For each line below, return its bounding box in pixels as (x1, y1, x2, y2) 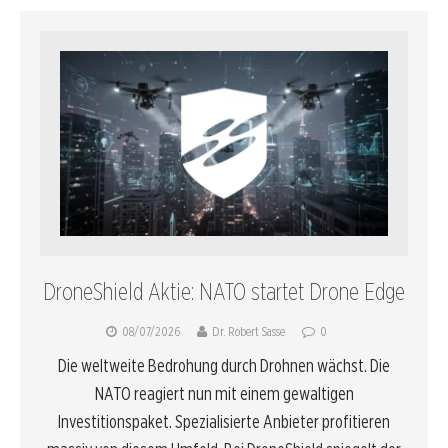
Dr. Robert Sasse (212, 324, 285, 340)
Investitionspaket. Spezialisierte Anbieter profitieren (58, 411, 390, 433)
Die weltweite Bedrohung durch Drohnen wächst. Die (58, 355, 390, 377)
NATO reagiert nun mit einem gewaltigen (94, 383, 354, 405)
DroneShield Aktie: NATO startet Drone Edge (43, 277, 405, 307)
